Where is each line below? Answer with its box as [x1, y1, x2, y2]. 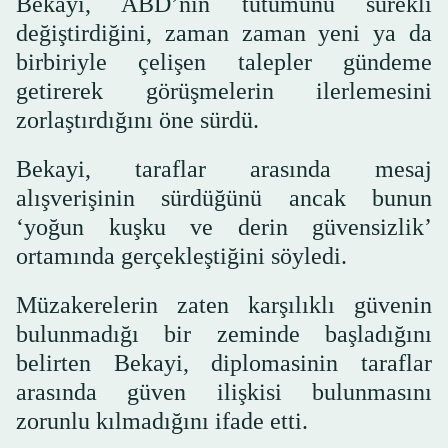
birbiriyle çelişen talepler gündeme [16, 48, 432, 75]
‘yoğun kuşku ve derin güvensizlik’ [16, 213, 432, 240]
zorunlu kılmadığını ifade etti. [16, 407, 308, 434]
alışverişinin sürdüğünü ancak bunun [16, 184, 432, 211]
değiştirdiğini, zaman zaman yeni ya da [16, 19, 432, 46]
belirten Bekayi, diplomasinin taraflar [16, 349, 432, 376]
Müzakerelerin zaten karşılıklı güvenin [16, 291, 432, 318]
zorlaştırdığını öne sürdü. [16, 106, 259, 133]
